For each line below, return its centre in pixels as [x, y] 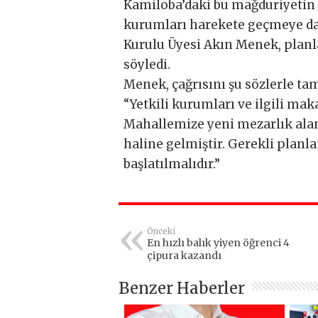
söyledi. [147, 65]
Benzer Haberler [182, 289]
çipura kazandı [184, 256]
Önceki [161, 232]
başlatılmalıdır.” [172, 164]
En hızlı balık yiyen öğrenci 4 [218, 243]
